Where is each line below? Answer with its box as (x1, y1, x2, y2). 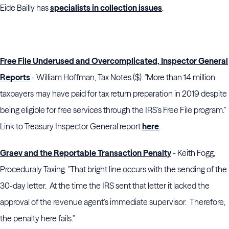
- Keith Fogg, (171, 148, 215, 158)
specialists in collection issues (50, 3, 162, 13)
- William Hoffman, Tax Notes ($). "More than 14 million (30, 72, 215, 82)
